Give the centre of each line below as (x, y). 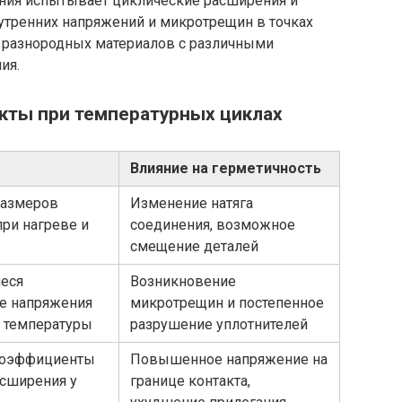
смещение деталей (194, 247)
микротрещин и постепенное (227, 303)
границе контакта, (190, 381)
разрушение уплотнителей (219, 325)
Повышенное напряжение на (229, 360)
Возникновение (183, 282)
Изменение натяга (192, 204)
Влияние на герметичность (226, 169)
